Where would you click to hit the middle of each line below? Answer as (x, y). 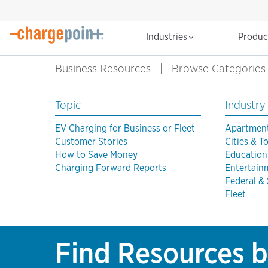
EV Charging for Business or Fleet (125, 129)
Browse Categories (219, 69)
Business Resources (103, 69)
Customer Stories (91, 142)
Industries (168, 37)
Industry (245, 105)
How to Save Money (96, 155)
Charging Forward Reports (111, 168)
